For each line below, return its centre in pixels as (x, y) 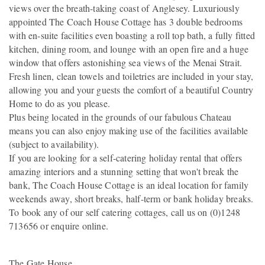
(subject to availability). (54, 144)
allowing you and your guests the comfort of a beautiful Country (131, 89)
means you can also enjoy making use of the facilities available (129, 130)
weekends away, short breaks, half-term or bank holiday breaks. (131, 198)
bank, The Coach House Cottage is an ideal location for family (129, 185)
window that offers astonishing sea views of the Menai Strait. (126, 62)
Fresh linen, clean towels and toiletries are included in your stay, (131, 76)
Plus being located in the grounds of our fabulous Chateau (120, 117)
